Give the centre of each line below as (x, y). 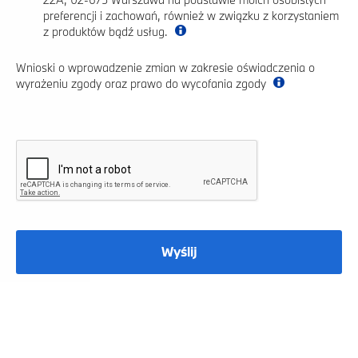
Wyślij (179, 252)
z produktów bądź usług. (107, 31)
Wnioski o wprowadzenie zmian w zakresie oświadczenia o (165, 67)
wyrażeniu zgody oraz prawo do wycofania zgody (143, 83)
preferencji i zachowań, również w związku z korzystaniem (191, 15)
